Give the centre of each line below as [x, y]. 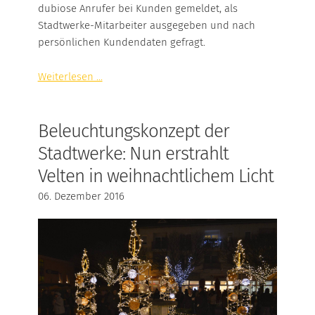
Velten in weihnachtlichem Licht [155, 176]
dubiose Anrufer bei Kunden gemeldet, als [137, 9]
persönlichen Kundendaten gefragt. [121, 43]
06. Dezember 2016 [81, 197]
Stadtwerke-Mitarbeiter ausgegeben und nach [146, 26]
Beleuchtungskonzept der [133, 131]
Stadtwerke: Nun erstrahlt [133, 154]
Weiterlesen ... [70, 77]
